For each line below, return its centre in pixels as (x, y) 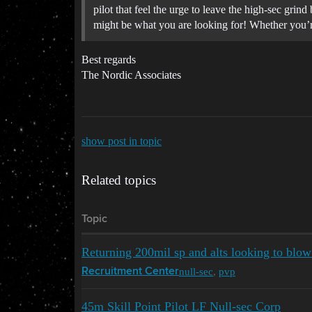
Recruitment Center (130, 271)
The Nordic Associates (131, 75)
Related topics (119, 180)
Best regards (109, 59)
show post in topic (122, 141)
